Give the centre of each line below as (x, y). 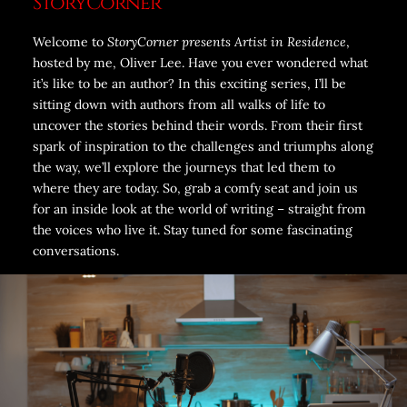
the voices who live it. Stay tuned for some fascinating (192, 230)
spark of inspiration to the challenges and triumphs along (203, 147)
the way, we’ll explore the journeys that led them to (184, 168)
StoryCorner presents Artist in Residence (226, 42)
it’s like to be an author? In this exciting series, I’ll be (189, 84)
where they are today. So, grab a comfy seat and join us (195, 189)
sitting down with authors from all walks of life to (179, 105)
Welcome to (69, 42)
